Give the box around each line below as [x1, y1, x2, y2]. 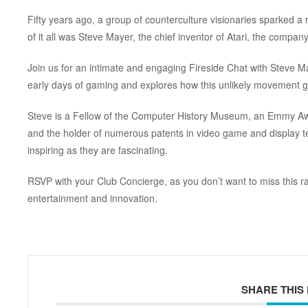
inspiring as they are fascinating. [27, 142, 168, 157]
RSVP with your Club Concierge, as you [27, 173, 201, 188]
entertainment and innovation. [27, 190, 157, 205]
